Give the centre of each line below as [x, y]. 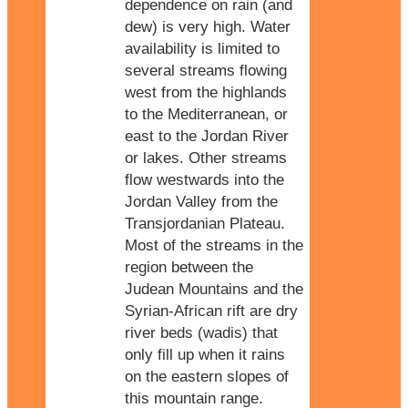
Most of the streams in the [214, 245]
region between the [189, 267]
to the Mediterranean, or [206, 114]
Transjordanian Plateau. [205, 223]
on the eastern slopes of [207, 376]
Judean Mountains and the [214, 289]
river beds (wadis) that [201, 332]
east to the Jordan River [207, 136]
